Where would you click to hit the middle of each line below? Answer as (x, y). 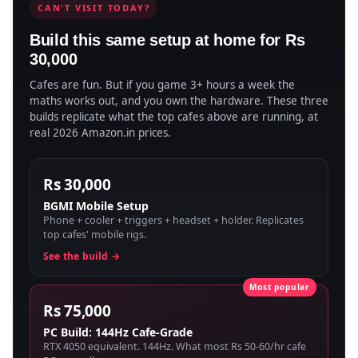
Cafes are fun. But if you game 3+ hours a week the (162, 84)
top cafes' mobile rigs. (95, 234)
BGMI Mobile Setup (96, 205)
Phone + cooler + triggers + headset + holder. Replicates (173, 220)
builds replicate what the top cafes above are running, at (174, 116)
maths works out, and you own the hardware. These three (179, 100)
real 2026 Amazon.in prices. (100, 132)
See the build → (82, 256)
